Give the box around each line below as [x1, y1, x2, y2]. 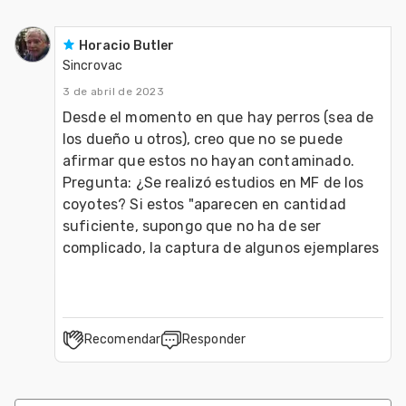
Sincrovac [63, 57, 122, 73]
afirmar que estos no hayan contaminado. [63, 151, 354, 169]
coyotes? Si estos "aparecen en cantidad [63, 195, 346, 213]
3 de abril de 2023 [63, 84, 165, 98]
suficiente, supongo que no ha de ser [63, 217, 322, 235]
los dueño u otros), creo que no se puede [63, 130, 343, 148]
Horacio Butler [79, 37, 175, 53]
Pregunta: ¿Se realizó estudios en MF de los [63, 173, 364, 191]
